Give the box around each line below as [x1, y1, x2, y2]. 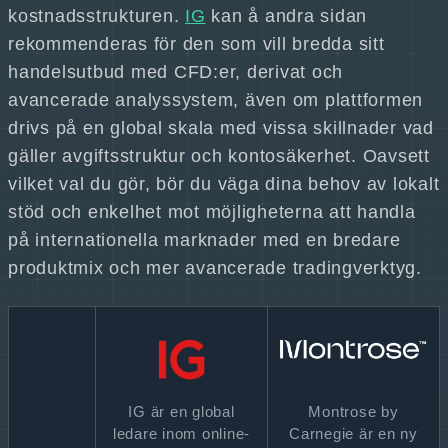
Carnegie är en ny [289, 425, 418, 442]
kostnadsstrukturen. [8, 6, 185, 26]
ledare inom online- [112, 425, 251, 442]
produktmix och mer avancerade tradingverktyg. [8, 258, 422, 278]
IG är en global [128, 403, 235, 420]
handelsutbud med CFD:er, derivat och [8, 62, 343, 82]
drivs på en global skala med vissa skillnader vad [8, 118, 434, 138]
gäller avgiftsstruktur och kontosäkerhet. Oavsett [8, 146, 430, 166]
